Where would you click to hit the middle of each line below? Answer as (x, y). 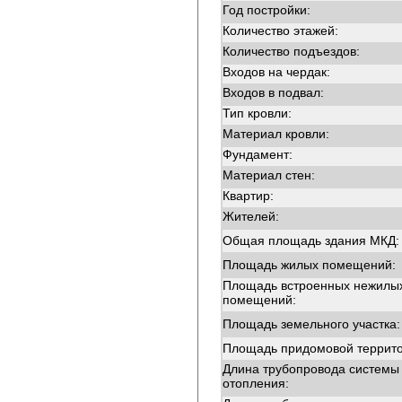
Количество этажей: (280, 31)
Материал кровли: (276, 134)
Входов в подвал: (273, 92)
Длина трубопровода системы (311, 369)
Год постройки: (267, 10)
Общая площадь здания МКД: (311, 240)
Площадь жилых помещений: (309, 265)
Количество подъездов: (291, 51)
